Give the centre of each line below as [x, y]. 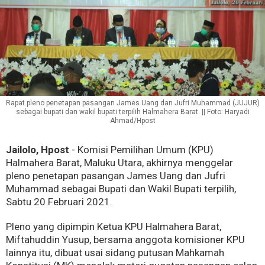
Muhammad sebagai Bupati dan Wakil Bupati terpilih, [121, 188]
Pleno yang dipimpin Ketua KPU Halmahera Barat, [114, 226]
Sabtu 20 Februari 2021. [59, 201]
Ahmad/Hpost [132, 120]
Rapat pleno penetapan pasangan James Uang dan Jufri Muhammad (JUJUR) [132, 103]
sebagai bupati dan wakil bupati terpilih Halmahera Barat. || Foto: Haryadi [132, 112]
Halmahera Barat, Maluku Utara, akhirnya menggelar [119, 162]
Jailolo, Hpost [38, 149]
